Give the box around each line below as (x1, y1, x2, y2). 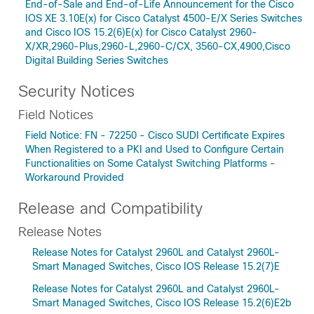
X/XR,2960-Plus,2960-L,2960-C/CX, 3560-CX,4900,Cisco (25, 41, 290, 52)
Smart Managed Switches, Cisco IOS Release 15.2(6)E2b (32, 297, 292, 308)
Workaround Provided (25, 172, 124, 183)
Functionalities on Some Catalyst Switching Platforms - (25, 158, 275, 169)
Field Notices (18, 108, 93, 122)
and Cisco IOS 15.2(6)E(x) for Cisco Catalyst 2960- (25, 27, 257, 38)
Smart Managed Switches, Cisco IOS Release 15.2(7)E (32, 261, 280, 272)
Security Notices (18, 83, 135, 100)
